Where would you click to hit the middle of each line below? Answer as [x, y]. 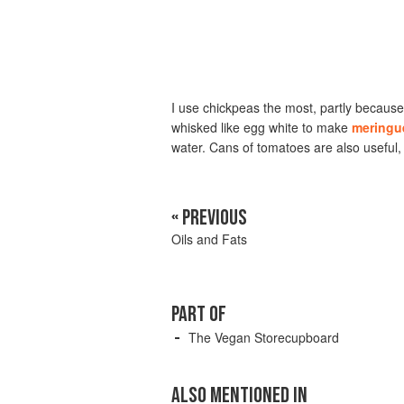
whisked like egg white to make [262, 127]
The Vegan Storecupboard [264, 337]
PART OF [199, 314]
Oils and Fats [209, 239]
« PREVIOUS [209, 218]
